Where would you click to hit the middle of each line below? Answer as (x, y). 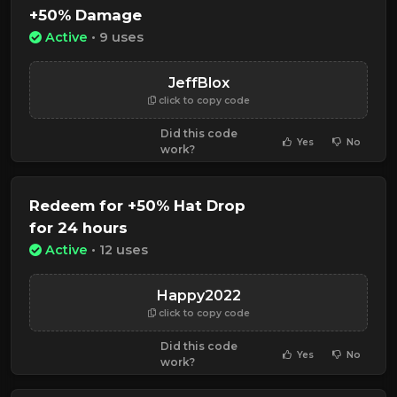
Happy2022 (198, 296)
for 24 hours (78, 228)
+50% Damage (86, 15)
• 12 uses (118, 250)
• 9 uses (116, 37)
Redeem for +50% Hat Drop (137, 206)
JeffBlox (198, 83)
